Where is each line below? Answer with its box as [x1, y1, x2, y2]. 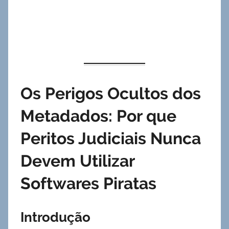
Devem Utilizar [20, 151, 134, 171]
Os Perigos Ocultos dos [20, 84, 201, 103]
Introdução [20, 210, 90, 225]
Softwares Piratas [20, 174, 156, 193]
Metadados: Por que [20, 106, 176, 126]
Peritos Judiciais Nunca [20, 129, 201, 148]
